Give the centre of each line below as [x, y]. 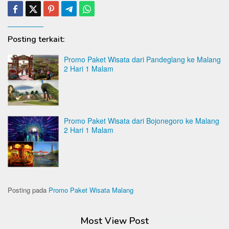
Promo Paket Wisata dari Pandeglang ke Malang [142, 59]
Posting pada [28, 190]
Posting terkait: [36, 39]
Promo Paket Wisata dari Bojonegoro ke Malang [142, 120]
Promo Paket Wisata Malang [91, 190]
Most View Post [114, 221]
